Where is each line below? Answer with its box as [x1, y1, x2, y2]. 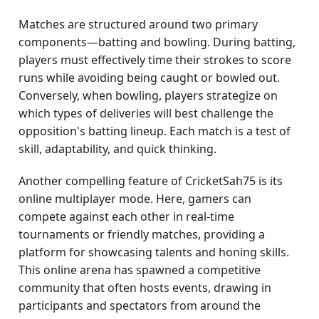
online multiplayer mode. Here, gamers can [19, 191, 252, 206]
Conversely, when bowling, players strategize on [19, 88, 278, 103]
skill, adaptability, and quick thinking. [19, 141, 217, 157]
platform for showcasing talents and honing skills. [19, 244, 290, 260]
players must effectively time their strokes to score [19, 52, 292, 68]
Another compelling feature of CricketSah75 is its [19, 173, 283, 189]
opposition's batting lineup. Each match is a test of [19, 123, 291, 139]
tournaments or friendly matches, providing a [19, 226, 266, 242]
